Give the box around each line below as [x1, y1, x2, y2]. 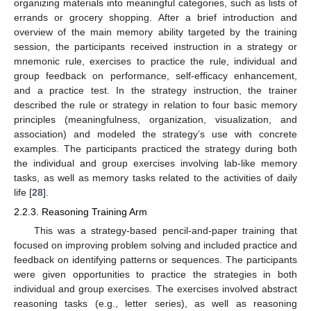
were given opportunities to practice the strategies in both [14, 268, 297, 280]
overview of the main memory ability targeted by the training [14, 26, 297, 37]
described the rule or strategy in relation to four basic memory [14, 99, 297, 110]
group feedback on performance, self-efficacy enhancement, [14, 69, 297, 81]
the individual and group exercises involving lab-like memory [14, 157, 297, 169]
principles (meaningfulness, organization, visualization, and [14, 113, 297, 125]
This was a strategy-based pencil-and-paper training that [33, 224, 297, 236]
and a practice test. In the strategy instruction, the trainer [14, 84, 297, 96]
